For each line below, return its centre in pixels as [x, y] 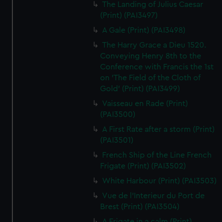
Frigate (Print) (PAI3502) [143, 166]
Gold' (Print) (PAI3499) [140, 89]
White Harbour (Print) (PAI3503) [160, 181]
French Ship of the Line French [157, 155]
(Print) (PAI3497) [129, 15]
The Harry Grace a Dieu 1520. [154, 45]
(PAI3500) [118, 114]
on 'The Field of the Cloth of [151, 78]
